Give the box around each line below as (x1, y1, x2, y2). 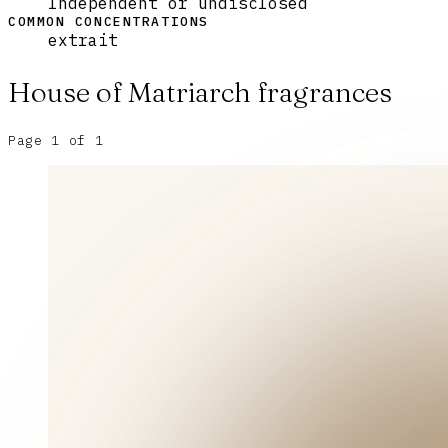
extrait (48, 29, 118, 50)
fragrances (251, 74, 392, 109)
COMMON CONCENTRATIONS (8, 12, 209, 30)
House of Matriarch (8, 74, 251, 109)
